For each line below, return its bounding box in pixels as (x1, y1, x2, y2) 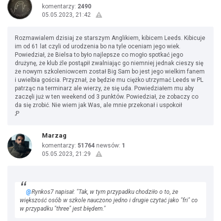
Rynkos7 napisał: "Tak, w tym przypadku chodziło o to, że (32, 188, 178, 195)
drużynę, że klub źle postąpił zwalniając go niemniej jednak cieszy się (15, 60, 203, 67)
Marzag (42, 132, 67, 139)
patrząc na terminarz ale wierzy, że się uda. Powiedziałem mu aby (15, 85, 194, 92)
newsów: (95, 142, 122, 149)
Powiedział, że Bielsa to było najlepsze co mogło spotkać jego (15, 51, 183, 58)
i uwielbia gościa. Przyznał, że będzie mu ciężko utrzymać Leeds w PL (15, 76, 203, 83)
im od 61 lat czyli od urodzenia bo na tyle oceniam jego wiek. (15, 43, 181, 50)
